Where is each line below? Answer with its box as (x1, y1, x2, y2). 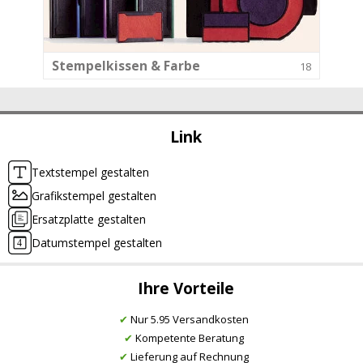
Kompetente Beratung (132, 331, 244, 346)
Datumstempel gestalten (32, 235, 162, 251)
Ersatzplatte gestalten (32, 211, 146, 228)
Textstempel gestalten (32, 164, 149, 181)
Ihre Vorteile (137, 278, 234, 300)
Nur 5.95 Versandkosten (127, 312, 249, 327)
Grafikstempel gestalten (32, 188, 156, 204)
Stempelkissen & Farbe (52, 56, 200, 75)
